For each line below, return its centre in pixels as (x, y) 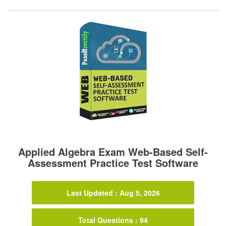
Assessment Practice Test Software (113, 163)
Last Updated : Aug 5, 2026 (113, 193)
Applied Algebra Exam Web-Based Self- (113, 152)
